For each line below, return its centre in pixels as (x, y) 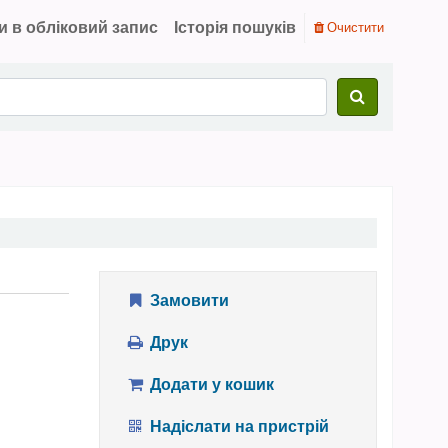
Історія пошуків (235, 28)
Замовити (187, 301)
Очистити (354, 27)
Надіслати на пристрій (237, 427)
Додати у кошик (209, 385)
